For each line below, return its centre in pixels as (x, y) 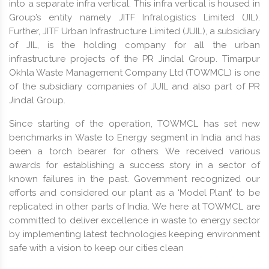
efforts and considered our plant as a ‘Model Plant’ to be (134, 192)
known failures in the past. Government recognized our (134, 179)
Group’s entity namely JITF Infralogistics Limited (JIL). (134, 17)
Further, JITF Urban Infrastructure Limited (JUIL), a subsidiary (134, 31)
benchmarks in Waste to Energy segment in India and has (134, 137)
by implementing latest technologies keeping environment (134, 234)
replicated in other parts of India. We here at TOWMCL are (134, 206)
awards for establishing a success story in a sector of (134, 165)
